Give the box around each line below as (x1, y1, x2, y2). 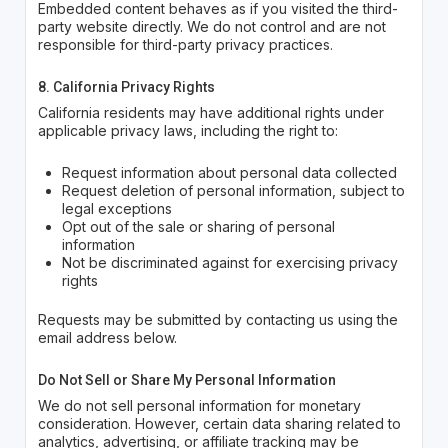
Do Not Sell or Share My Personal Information (37, 372, 336, 389)
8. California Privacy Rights (37, 79, 215, 96)
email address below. (37, 329, 177, 347)
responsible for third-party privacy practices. (37, 36, 333, 54)
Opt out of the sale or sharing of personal (61, 218, 335, 236)
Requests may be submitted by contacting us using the (37, 311, 398, 329)
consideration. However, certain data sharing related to (37, 415, 401, 433)
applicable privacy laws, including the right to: (37, 122, 338, 140)
